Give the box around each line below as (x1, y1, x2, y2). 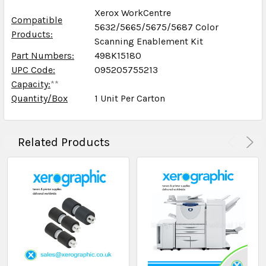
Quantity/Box (11, 93, 68, 104)
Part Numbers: (11, 50, 74, 62)
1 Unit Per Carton (94, 93, 165, 104)
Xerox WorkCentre (94, 7, 171, 19)
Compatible (11, 14, 62, 26)
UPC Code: (11, 64, 55, 76)
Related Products (18, 135, 110, 150)
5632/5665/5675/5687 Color (94, 21, 218, 33)
